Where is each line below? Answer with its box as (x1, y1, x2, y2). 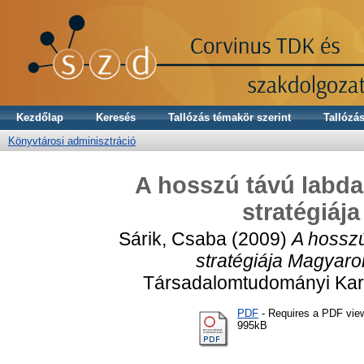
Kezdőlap (16, 111, 63, 123)
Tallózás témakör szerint (168, 111, 291, 123)
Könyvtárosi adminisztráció (8, 135, 136, 147)
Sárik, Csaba (118, 227, 227, 249)
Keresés (96, 111, 136, 123)
